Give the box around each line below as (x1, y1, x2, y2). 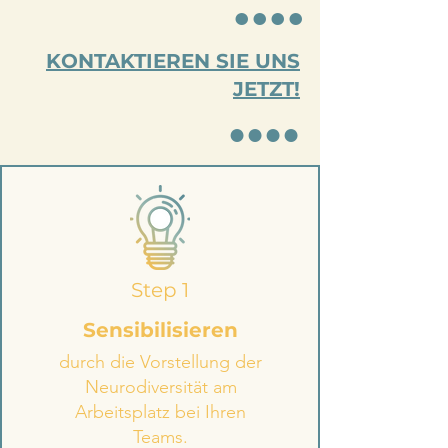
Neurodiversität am (84, 376, 237, 398)
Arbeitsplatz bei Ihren (75, 401, 246, 423)
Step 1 (131, 278, 189, 302)
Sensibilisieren (82, 318, 238, 342)
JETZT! (233, 77, 300, 101)
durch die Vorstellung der (59, 351, 262, 373)
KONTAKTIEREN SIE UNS (46, 49, 300, 73)
